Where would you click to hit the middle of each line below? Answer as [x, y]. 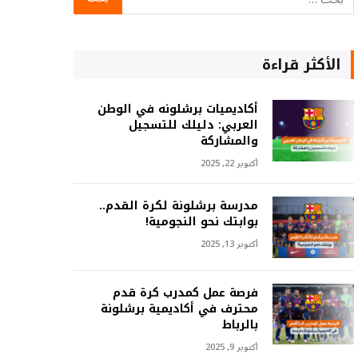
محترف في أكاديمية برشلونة [179, 308]
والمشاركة [229, 141]
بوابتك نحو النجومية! [201, 222]
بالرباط [240, 324]
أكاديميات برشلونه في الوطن [177, 109]
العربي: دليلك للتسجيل [193, 125]
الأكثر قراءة [301, 65]
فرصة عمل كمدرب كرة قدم [185, 292]
